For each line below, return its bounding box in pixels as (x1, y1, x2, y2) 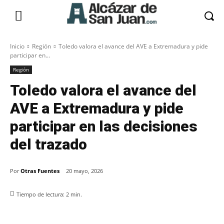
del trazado (10, 135, 87, 153)
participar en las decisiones (10, 117, 197, 135)
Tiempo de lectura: (16, 190, 66, 198)
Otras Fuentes (20, 166, 59, 174)
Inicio (10, 42, 24, 50)
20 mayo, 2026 (66, 167, 103, 175)
